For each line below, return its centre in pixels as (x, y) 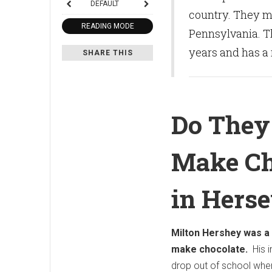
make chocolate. (209, 249)
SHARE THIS (107, 53)
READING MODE (107, 26)
